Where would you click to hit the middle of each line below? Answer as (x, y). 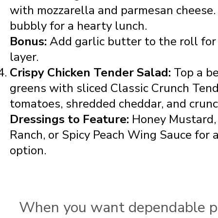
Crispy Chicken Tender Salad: (92, 73)
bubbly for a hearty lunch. (78, 26)
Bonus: (28, 42)
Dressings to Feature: (69, 119)
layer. (24, 57)
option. (28, 151)
